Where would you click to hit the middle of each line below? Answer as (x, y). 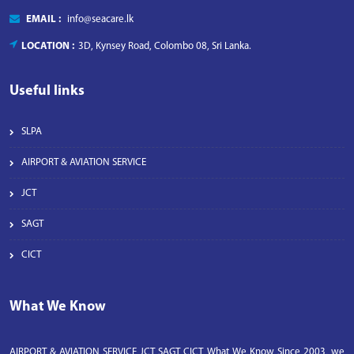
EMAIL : (45, 19)
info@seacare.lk (100, 19)
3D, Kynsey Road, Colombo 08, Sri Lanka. (165, 46)
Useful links (47, 91)
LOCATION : (48, 46)
